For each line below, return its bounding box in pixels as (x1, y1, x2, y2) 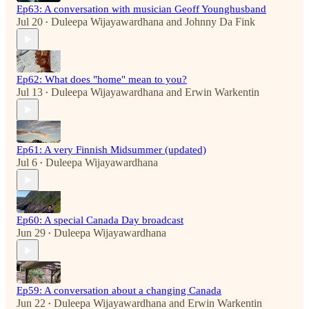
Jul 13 (17, 86, 43, 99)
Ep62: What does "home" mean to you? (17, 74, 187, 86)
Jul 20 (17, 16, 43, 28)
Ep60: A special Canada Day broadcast (17, 215, 183, 226)
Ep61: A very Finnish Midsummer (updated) (17, 144, 206, 156)
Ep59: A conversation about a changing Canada (17, 285, 221, 297)
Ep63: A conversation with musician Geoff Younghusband (17, 3, 266, 15)
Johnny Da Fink (185, 16, 255, 28)
